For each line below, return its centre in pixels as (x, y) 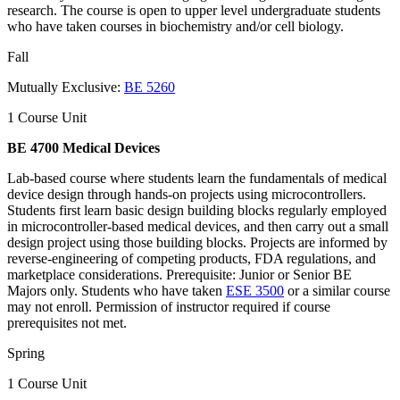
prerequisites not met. (67, 322)
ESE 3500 (255, 290)
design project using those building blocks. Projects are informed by (197, 242)
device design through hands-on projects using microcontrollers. (187, 194)
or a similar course (337, 290)
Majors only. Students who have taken (117, 290)
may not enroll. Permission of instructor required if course (169, 306)
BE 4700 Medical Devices (83, 147)
